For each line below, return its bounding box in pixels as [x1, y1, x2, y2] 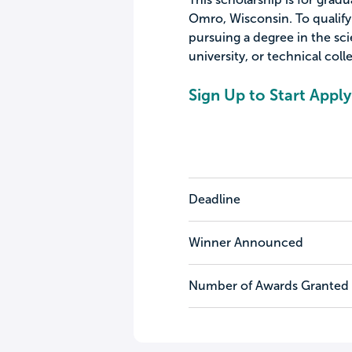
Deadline [188, 192, 240, 206]
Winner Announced [188, 236, 303, 249]
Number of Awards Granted [188, 279, 349, 292]
